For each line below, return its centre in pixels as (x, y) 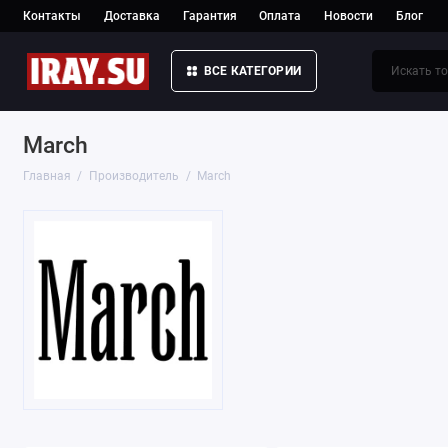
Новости (349, 16)
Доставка (131, 16)
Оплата (280, 16)
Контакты (51, 16)
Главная (46, 175)
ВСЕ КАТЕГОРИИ (252, 71)
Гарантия (209, 16)
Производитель (134, 175)
